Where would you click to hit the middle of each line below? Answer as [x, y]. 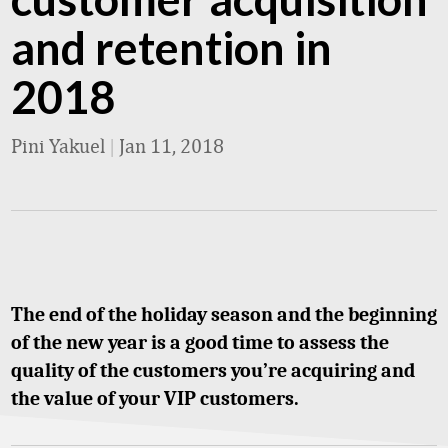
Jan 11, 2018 [171, 145]
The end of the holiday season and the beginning [224, 314]
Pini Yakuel [58, 145]
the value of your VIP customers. [155, 398]
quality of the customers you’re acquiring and [213, 370]
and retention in [171, 48]
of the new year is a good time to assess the [200, 342]
